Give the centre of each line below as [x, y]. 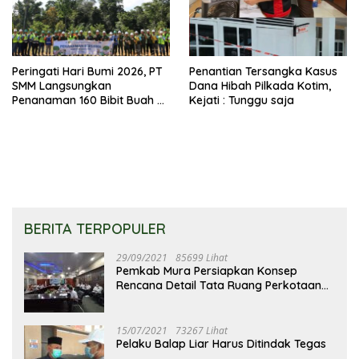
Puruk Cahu [147, 299]
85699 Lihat [202, 257]
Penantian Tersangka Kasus [263, 71]
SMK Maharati [49, 114]
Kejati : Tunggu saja [242, 100]
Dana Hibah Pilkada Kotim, [260, 85]
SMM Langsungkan [62, 85]
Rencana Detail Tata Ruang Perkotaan [219, 285]
